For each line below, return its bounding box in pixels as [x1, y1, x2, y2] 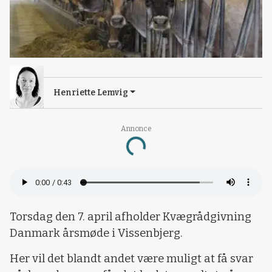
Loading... [126, 130, 171, 154]
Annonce [120, 124, 152, 133]
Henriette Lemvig [53, 87, 128, 98]
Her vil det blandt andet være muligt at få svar [10, 251, 253, 265]
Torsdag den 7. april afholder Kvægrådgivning [10, 210, 251, 224]
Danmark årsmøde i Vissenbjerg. [10, 226, 183, 240]
